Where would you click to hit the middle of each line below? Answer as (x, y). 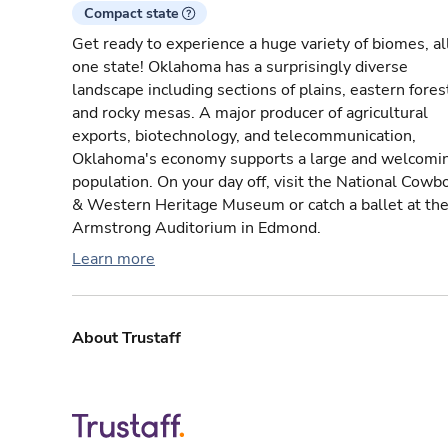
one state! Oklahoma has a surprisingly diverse (240, 67)
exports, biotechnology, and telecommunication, (244, 136)
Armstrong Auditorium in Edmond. (196, 228)
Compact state (131, 14)
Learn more (113, 259)
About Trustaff (126, 338)
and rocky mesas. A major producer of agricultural (250, 113)
